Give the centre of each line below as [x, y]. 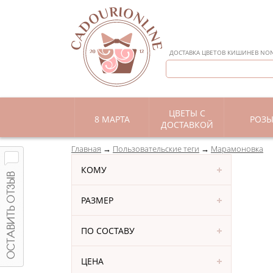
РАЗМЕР [97, 200]
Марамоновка [237, 149]
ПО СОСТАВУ [108, 231]
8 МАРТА [112, 119]
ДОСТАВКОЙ [187, 125]
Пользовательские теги [156, 149]
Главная [86, 149]
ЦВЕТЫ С [187, 113]
